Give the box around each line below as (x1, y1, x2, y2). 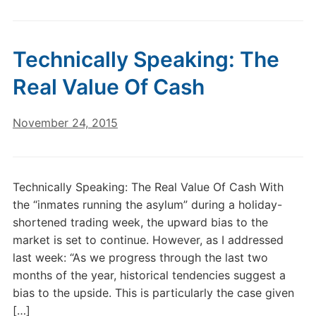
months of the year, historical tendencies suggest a (12, 268, 286, 282)
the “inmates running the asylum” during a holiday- (12, 197, 282, 212)
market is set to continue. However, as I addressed (12, 233, 284, 247)
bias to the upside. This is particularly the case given (12, 286, 294, 300)
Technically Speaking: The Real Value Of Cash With (12, 180, 284, 194)
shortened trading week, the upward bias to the (12, 215, 268, 229)
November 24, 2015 (12, 116, 118, 130)
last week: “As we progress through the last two (12, 250, 268, 265)
